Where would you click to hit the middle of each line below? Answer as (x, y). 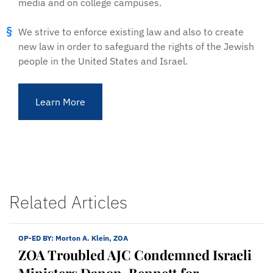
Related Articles (68, 202)
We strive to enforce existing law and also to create (131, 32)
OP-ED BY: (37, 238)
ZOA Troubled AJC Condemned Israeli (135, 255)
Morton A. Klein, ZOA (92, 238)
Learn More (60, 102)
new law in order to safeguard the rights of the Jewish (136, 46)
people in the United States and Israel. (103, 61)
